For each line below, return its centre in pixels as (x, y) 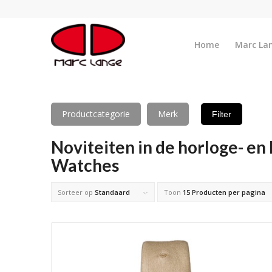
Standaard (112, 192)
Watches (85, 165)
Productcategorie (96, 114)
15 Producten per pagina (224, 192)
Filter (221, 114)
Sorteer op (76, 192)
